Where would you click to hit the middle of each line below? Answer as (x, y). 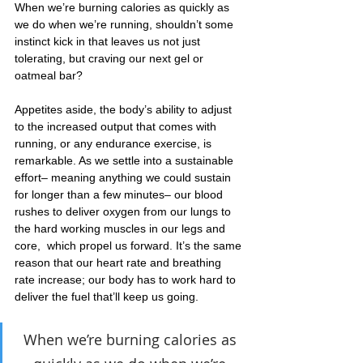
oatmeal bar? (49, 75)
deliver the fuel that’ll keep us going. (107, 296)
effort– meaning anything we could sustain (124, 177)
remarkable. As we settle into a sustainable (126, 160)
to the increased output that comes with (117, 126)
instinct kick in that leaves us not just (109, 41)
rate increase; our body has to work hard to (127, 279)
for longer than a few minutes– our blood (120, 194)
